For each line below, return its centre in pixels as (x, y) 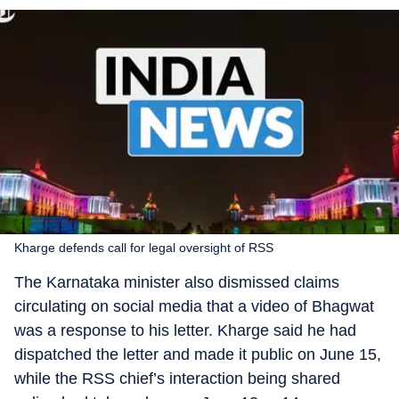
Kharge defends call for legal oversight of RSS (144, 248)
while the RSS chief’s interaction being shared (177, 379)
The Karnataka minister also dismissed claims (177, 282)
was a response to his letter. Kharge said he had (185, 330)
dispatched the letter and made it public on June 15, (198, 354)
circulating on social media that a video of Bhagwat (194, 306)
